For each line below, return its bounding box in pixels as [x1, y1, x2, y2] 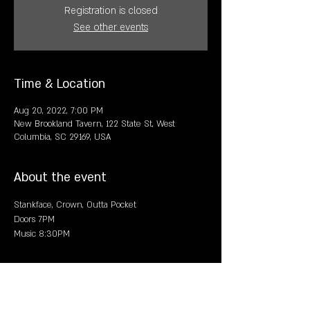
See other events [73, 21, 148, 34]
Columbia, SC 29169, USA [14, 131, 111, 143]
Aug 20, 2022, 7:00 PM [14, 105, 103, 116]
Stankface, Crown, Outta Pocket [14, 199, 136, 210]
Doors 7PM [14, 214, 55, 225]
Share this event [14, 267, 108, 283]
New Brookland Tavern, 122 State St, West [14, 118, 175, 129]
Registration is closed [64, 4, 158, 17]
